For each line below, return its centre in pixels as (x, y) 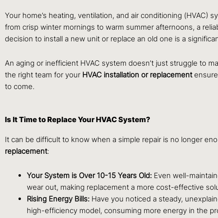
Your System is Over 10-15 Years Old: (89, 176)
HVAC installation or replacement (137, 74)
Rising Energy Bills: (58, 199)
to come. (20, 86)
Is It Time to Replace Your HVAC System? (78, 120)
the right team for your (44, 74)
